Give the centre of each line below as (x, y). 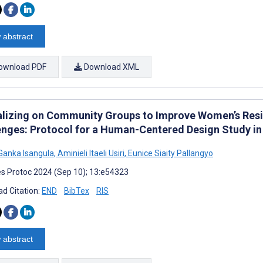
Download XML (111, 67)
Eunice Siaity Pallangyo (170, 153)
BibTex (77, 190)
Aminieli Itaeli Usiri (90, 153)
